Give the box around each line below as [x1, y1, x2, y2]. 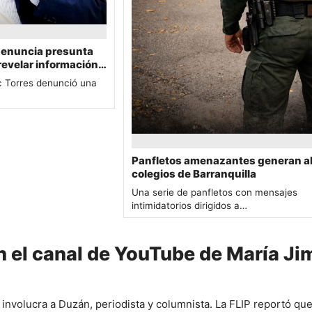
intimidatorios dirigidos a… [132, 199, 247, 211]
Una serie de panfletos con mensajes [132, 186, 297, 198]
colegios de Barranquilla [132, 166, 256, 180]
